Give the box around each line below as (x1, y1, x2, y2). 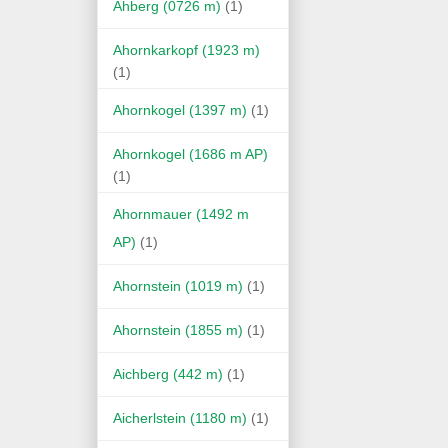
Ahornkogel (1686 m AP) (113, 145, 268, 162)
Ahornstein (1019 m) (113, 277, 243, 294)
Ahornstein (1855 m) (113, 321, 243, 338)
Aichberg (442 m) (113, 365, 223, 382)
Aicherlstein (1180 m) (113, 409, 247, 426)
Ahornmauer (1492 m (113, 205, 249, 222)
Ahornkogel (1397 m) (113, 101, 247, 118)
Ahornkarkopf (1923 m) (113, 41, 260, 58)
